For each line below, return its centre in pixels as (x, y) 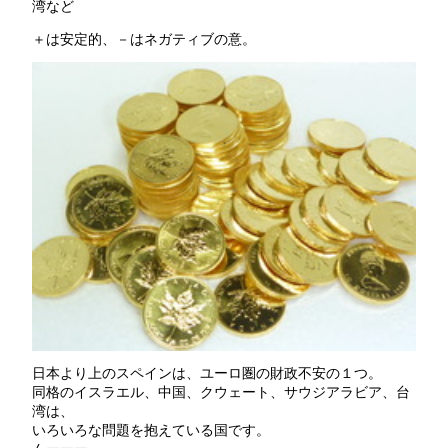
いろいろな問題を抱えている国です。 (150, 429)
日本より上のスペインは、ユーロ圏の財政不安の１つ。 (206, 372)
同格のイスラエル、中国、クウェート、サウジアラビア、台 (220, 391)
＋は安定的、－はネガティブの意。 (143, 38)
